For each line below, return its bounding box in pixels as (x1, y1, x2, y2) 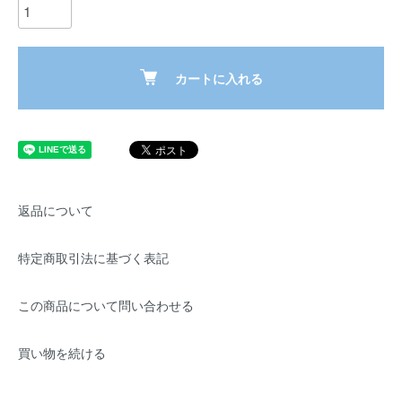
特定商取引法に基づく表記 (18, 249, 169, 267)
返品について (18, 202, 93, 219)
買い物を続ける (18, 345, 106, 362)
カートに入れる (174, 69, 263, 87)
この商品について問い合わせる (18, 297, 194, 314)
